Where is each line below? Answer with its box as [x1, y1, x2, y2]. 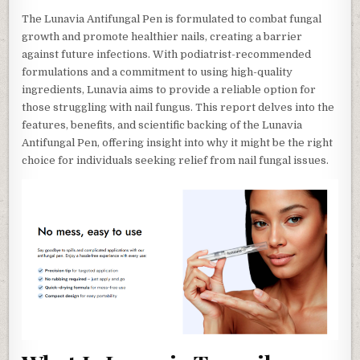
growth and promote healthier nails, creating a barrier [22, 30, 303, 43]
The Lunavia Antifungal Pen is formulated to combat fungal [22, 12, 322, 25]
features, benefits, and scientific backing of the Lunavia [22, 118, 303, 131]
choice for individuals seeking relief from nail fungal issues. [22, 153, 329, 166]
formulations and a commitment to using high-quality [22, 65, 293, 78]
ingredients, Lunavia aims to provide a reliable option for [22, 83, 317, 96]
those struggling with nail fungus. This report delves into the [22, 100, 335, 113]
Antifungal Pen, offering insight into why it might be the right [22, 136, 333, 149]
